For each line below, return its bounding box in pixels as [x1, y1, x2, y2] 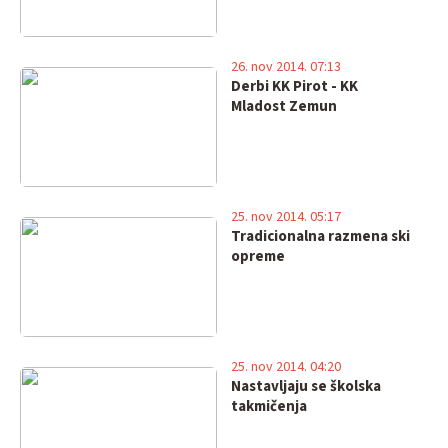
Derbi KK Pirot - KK [230, 76, 358, 97]
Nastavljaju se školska [230, 376, 381, 397]
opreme [230, 246, 285, 267]
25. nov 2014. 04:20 [230, 357, 341, 377]
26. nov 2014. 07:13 [230, 57, 341, 77]
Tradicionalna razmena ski [230, 226, 410, 247]
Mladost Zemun [230, 96, 337, 117]
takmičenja [230, 396, 307, 417]
